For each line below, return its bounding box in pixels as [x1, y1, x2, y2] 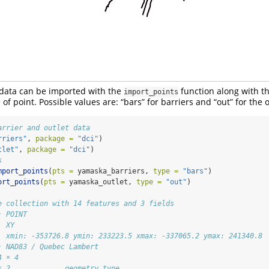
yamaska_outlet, [65, 177, 136, 186]
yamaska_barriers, [73, 166, 153, 175]
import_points [124, 87, 178, 96]
